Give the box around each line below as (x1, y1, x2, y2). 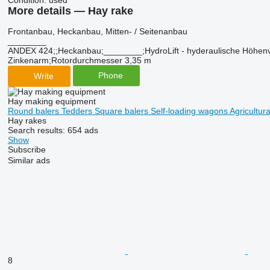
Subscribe (7, 144, 46, 154)
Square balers (94, 105, 151, 116)
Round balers (7, 105, 61, 116)
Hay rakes (7, 115, 46, 125)
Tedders (61, 105, 95, 116)
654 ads (67, 125, 98, 135)
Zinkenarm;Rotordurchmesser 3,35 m (7, 55, 151, 65)
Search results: (7, 125, 67, 135)
